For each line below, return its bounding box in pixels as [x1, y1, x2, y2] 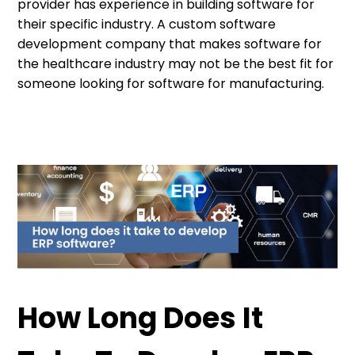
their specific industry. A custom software [17, 15, 277, 34]
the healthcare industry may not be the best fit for [17, 55, 334, 74]
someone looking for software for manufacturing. [17, 74, 325, 94]
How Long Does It [17, 298, 264, 339]
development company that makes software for [17, 35, 323, 54]
